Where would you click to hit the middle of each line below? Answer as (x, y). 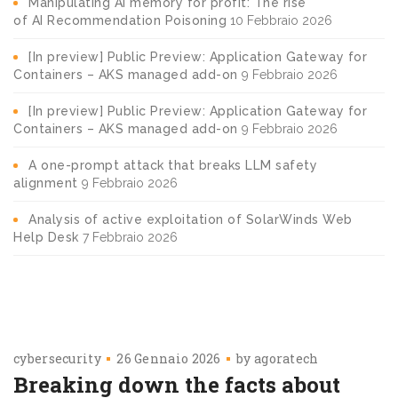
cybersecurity (57, 358)
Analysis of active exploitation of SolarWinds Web (191, 219)
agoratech (286, 358)
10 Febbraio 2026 (281, 20)
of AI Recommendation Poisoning (120, 20)
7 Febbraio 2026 (130, 237)
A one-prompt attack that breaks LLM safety (173, 165)
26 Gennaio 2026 (169, 358)
